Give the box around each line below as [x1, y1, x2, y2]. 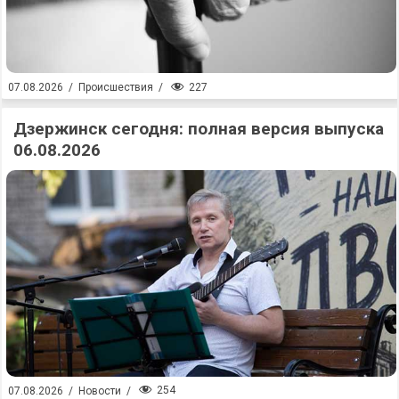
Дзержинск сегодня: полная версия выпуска [13, 118, 384, 139]
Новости [78, 384, 121, 397]
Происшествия [78, 81, 153, 94]
